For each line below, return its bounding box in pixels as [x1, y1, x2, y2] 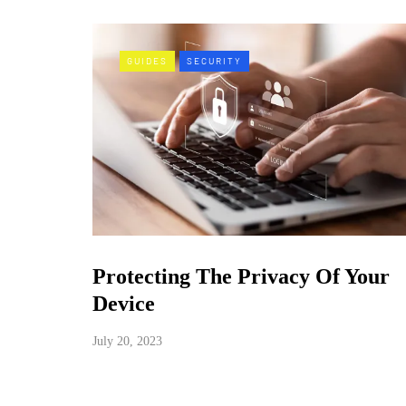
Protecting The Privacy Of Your [92, 264, 390, 288]
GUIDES [127, 55, 168, 66]
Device [92, 291, 155, 315]
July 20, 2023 [92, 333, 162, 348]
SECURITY [187, 55, 242, 66]
